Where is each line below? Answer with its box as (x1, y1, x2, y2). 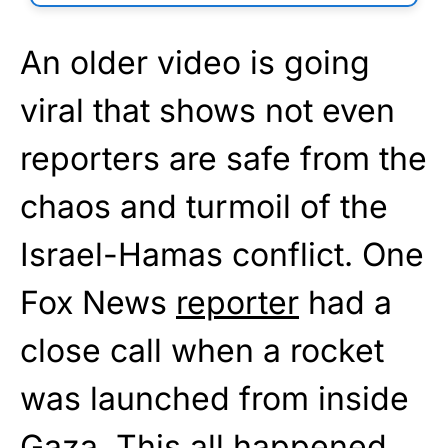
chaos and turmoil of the (20, 187, 388, 227)
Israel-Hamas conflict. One (20, 235, 424, 275)
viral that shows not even (20, 91, 395, 131)
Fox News (20, 283, 176, 323)
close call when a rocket (20, 331, 384, 371)
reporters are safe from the (20, 139, 427, 179)
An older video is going (20, 43, 370, 83)
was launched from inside (20, 379, 409, 419)
